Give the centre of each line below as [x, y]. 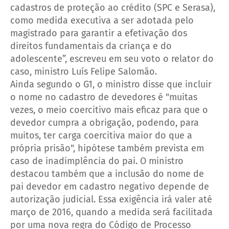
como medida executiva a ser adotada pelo [102, 20]
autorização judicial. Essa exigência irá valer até [111, 199]
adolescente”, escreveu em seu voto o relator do [112, 59]
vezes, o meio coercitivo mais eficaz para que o [109, 110]
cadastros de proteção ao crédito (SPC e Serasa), [113, 7]
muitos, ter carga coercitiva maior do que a [101, 135]
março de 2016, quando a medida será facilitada [111, 212]
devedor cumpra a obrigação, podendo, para [105, 122]
